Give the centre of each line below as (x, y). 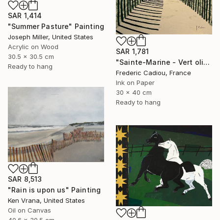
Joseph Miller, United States (51, 37)
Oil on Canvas (29, 210)
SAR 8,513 (25, 179)
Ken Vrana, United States (46, 201)
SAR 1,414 (25, 15)
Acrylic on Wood (33, 47)
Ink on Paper (135, 82)
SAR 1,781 (133, 51)
